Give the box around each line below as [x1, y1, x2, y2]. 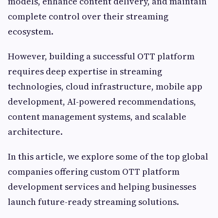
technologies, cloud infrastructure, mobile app [8, 80, 202, 92]
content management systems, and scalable [8, 110, 186, 123]
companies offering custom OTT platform [8, 165, 180, 178]
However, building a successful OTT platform [8, 50, 195, 62]
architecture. [8, 125, 63, 138]
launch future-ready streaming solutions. [8, 195, 179, 208]
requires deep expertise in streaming [8, 65, 162, 77]
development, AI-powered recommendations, [8, 95, 196, 108]
